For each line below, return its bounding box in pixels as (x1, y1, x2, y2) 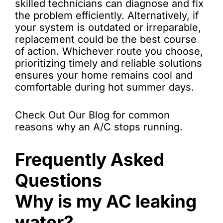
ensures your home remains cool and (15, 69, 193, 81)
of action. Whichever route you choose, (15, 45, 203, 57)
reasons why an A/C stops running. (15, 121, 186, 133)
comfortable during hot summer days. (15, 81, 194, 93)
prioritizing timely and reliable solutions (15, 57, 202, 69)
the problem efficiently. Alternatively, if (15, 9, 199, 21)
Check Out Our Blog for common (15, 109, 170, 121)
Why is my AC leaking (15, 191, 197, 212)
